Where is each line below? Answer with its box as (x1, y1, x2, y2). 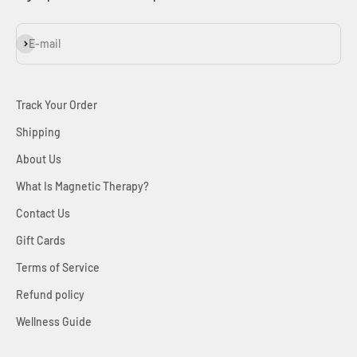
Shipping (16, 125, 61, 139)
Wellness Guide (16, 315, 92, 329)
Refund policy (16, 288, 84, 302)
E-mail (29, 37, 61, 51)
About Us (16, 152, 61, 167)
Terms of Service (16, 261, 100, 275)
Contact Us (16, 206, 70, 221)
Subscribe (15, 35, 65, 49)
